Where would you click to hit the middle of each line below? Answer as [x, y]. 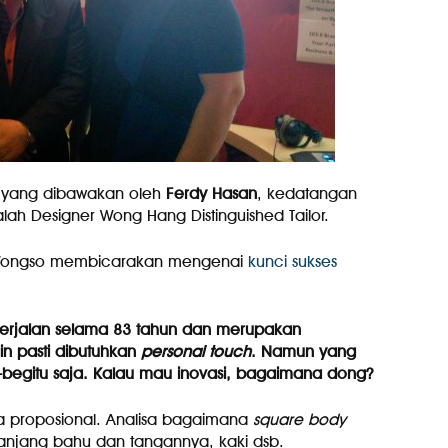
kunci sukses [292, 261]
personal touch [195, 351]
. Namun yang [303, 351]
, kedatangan [306, 193]
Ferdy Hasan [211, 193]
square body [299, 419]
